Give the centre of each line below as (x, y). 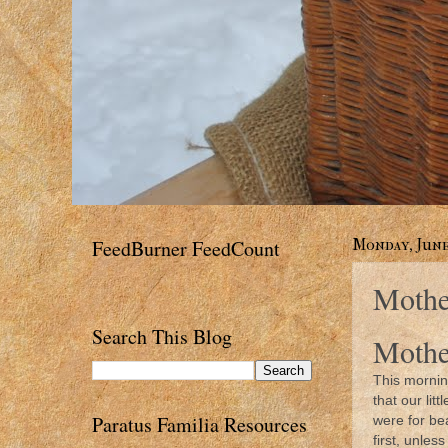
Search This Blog (162, 336)
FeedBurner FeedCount (186, 248)
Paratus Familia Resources (199, 424)
